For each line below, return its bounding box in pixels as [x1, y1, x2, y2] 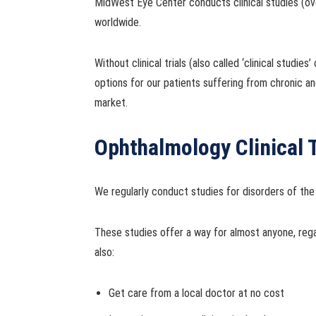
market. [95, 96, 128, 109]
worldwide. [95, 16, 142, 29]
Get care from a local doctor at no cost [109, 286, 285, 300]
